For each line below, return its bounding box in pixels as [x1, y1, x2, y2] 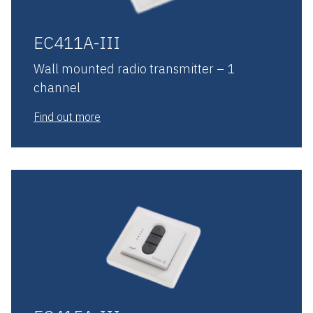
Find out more [34, 109, 101, 124]
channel [34, 79, 80, 96]
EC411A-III [34, 31, 120, 54]
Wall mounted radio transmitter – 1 [34, 60, 235, 77]
